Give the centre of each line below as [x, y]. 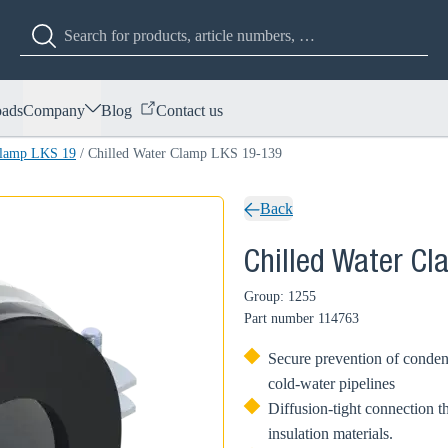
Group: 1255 [280, 296]
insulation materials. [330, 433]
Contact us [189, 110]
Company [54, 110]
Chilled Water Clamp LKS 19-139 [185, 153]
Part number [279, 318]
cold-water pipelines [331, 383]
